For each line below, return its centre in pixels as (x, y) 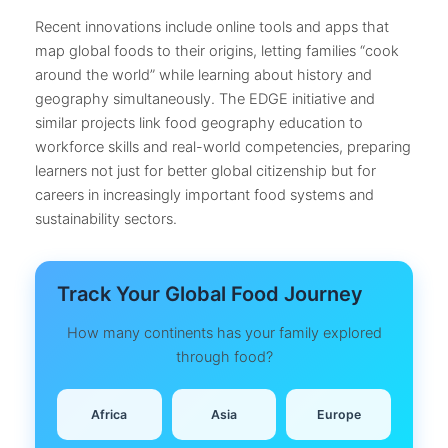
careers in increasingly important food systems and (204, 195)
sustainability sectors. (106, 219)
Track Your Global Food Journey (209, 294)
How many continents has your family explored (224, 332)
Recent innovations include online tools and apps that (212, 27)
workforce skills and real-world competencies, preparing (223, 147)
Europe (338, 414)
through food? (224, 356)
